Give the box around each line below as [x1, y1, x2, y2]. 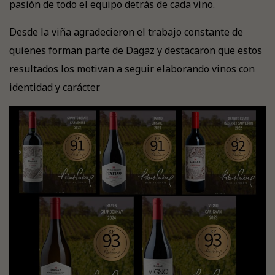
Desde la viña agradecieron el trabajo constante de [9, 25, 243, 39]
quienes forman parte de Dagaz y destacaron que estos [9, 44, 262, 57]
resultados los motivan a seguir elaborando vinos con [9, 62, 255, 76]
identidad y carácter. [9, 80, 100, 94]
